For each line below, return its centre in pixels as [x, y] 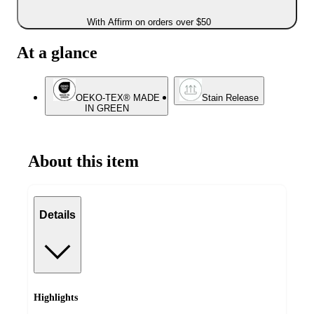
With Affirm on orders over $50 [149, 22]
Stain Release [230, 98]
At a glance [57, 53]
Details [57, 215]
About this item [83, 161]
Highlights [56, 297]
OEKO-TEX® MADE [118, 98]
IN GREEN [107, 108]
